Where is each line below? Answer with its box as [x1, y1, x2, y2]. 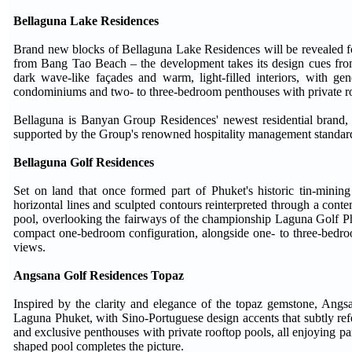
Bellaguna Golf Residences [13, 155, 154, 169]
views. [13, 240, 46, 254]
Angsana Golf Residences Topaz [13, 268, 184, 282]
